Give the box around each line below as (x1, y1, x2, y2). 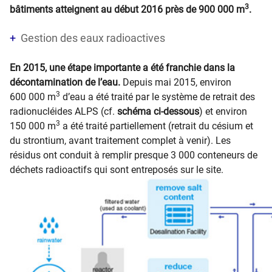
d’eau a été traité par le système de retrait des (60, 91, 255, 103)
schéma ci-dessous (117, 106, 199, 117)
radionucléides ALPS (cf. (10, 106, 117, 117)
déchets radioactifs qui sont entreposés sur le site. (10, 164, 223, 175)
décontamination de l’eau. (10, 76, 123, 88)
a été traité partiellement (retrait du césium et (60, 120, 253, 132)
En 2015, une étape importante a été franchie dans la (10, 62, 235, 73)
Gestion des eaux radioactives (21, 32, 165, 44)
